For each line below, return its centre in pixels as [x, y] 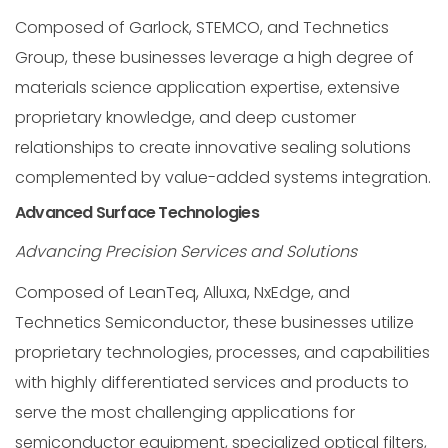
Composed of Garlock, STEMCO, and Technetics [202, 27]
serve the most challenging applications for [185, 413]
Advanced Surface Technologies [137, 213]
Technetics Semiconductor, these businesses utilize [214, 323]
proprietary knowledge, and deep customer [185, 117]
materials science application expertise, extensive [207, 87]
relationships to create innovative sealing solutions [213, 147]
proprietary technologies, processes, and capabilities [222, 353]
